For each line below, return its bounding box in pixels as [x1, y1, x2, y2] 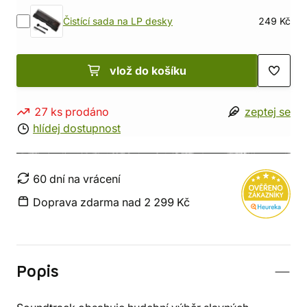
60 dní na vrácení [33, 172, 121, 186]
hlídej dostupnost [33, 121, 121, 135]
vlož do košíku [110, 64, 186, 77]
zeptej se [245, 105, 291, 119]
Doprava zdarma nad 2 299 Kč [33, 195, 190, 209]
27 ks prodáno [34, 105, 109, 119]
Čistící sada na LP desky [63, 16, 173, 27]
